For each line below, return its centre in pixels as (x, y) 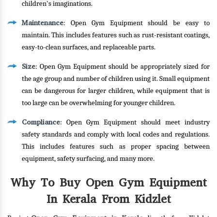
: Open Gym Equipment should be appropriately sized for (123, 67)
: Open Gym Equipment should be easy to (137, 23)
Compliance (41, 122)
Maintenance (43, 23)
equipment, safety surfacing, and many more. (88, 159)
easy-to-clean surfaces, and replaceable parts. (89, 47)
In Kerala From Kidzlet (108, 199)
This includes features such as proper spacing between (116, 147)
